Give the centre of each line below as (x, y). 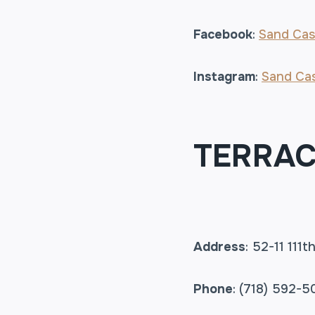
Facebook (223, 34)
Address (219, 246)
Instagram (224, 76)
